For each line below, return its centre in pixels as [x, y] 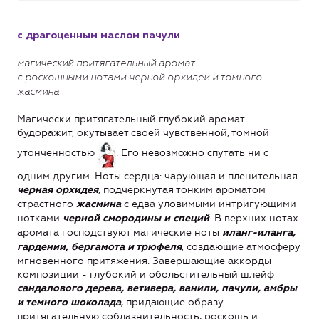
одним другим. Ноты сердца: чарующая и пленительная [157, 176]
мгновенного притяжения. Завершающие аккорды [144, 261]
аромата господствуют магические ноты [120, 232]
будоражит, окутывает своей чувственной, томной [143, 132]
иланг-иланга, [259, 232]
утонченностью [57, 152]
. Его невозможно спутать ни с [192, 152]
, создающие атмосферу [241, 246]
